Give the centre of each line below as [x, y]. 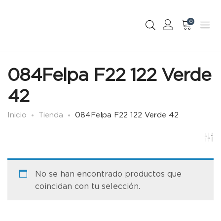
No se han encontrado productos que [108, 174]
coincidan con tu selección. [88, 186]
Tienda [51, 115]
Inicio [17, 115]
